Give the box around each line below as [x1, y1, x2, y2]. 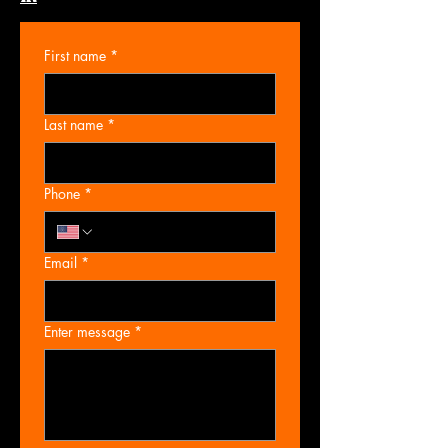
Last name [44, 115, 103, 134]
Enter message [44, 322, 130, 341]
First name [44, 46, 106, 65]
